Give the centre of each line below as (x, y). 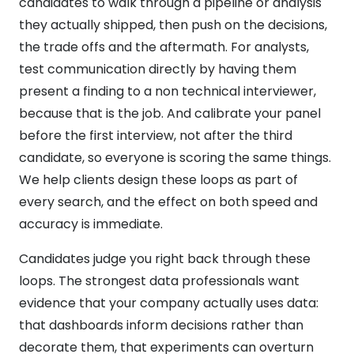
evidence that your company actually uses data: (169, 303)
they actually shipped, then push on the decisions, (173, 24)
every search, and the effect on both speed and (168, 201)
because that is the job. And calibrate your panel (170, 113)
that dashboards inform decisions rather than (161, 325)
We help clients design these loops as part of (158, 179)
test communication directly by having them (158, 69)
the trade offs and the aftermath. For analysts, (164, 47)
